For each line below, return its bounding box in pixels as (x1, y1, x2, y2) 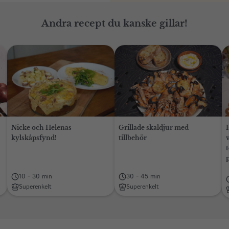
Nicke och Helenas (11, 124, 72, 131)
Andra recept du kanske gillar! (41, 18, 188, 29)
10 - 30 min (19, 172, 52, 180)
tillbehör (119, 134, 147, 142)
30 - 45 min (126, 172, 161, 180)
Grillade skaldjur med (119, 124, 189, 131)
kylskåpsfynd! (11, 134, 57, 142)
